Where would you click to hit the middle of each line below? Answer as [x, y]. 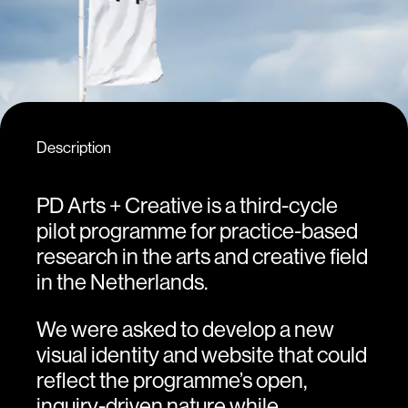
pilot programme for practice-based [197, 231]
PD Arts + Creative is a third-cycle [187, 205]
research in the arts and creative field [202, 256]
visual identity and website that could [202, 355]
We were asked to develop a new [185, 329]
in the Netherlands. [122, 282]
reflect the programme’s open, [172, 380]
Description [74, 148]
